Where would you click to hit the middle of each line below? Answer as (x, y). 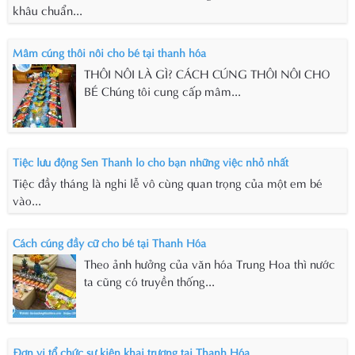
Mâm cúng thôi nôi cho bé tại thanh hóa (109, 52)
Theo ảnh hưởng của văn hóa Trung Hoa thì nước (210, 263)
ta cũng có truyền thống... (149, 281)
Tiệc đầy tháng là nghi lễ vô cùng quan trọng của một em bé (168, 183)
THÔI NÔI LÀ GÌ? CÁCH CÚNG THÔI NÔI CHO (207, 73)
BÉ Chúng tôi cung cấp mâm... (162, 91)
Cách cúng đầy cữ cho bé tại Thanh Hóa (109, 242)
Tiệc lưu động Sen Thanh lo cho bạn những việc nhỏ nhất (151, 162)
